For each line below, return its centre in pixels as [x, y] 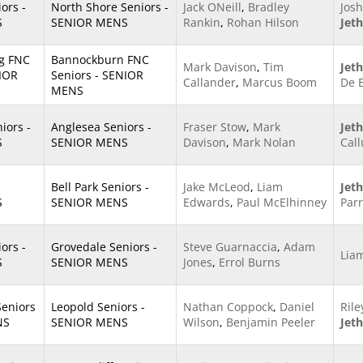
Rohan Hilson [263, 22]
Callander [209, 82]
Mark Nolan [264, 142]
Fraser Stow [215, 127]
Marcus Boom [280, 82]
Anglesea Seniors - [101, 127]
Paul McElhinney [282, 202]
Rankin [202, 22]
